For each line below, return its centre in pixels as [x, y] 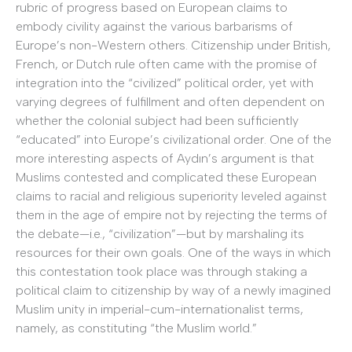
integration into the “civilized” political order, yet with [165, 83]
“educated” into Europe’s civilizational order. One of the [174, 140]
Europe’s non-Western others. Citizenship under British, [173, 46]
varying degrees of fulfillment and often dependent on [170, 102]
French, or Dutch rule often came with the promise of [167, 64]
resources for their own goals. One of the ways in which [173, 253]
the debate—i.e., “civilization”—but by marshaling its [160, 234]
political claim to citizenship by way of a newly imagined [173, 291]
